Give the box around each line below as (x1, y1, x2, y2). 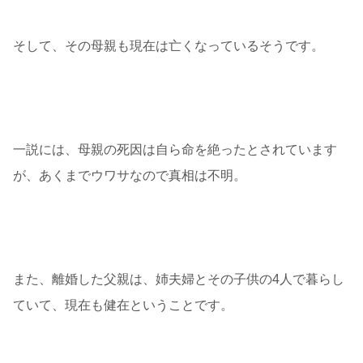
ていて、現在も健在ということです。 (13, 298, 233, 313)
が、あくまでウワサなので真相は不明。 (13, 169, 246, 183)
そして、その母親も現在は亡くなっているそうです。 (13, 39, 324, 53)
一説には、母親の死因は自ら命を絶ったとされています (13, 143, 337, 157)
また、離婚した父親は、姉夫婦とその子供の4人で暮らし (13, 272, 344, 287)
